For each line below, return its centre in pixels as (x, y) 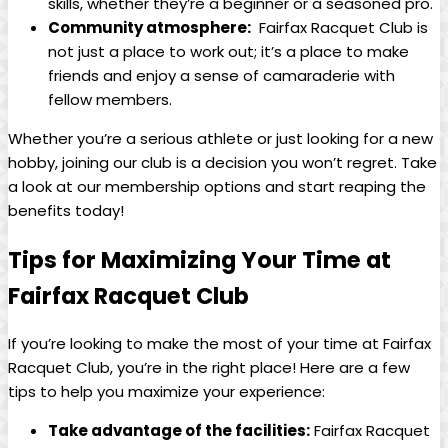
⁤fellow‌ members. (110, 100)
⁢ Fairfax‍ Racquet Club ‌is (339, 28)
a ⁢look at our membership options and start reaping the (217, 187)
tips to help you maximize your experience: (166, 392)
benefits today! (66, 211)
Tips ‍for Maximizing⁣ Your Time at (199, 259)
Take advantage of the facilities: (179, 431)
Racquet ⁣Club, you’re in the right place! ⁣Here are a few (209, 368)
